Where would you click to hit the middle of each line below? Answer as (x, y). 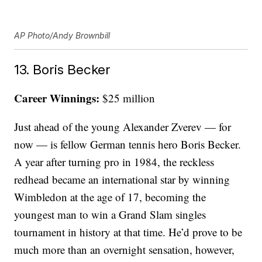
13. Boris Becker (63, 70)
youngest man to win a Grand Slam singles (110, 215)
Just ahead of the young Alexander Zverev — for (123, 127)
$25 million (127, 98)
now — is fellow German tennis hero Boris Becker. (128, 144)
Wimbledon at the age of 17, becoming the (110, 197)
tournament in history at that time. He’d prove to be (128, 232)
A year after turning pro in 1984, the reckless (114, 162)
